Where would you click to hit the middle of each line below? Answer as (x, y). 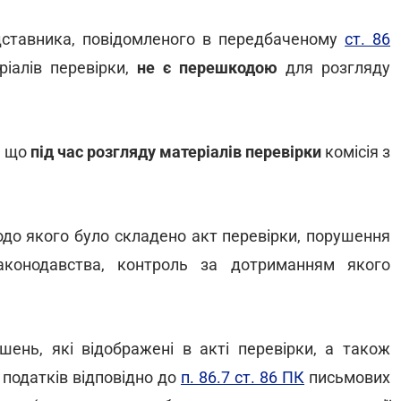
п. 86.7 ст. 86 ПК (243, 377)
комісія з (356, 152)
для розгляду (334, 68)
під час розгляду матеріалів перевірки (175, 152)
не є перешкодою (207, 68)
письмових (347, 377)
